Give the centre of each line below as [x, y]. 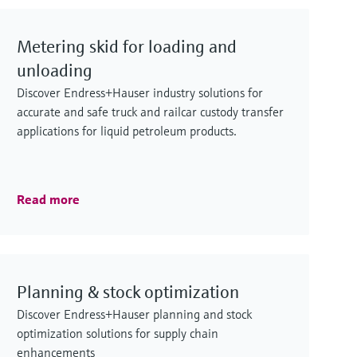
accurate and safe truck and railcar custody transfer [150, 112]
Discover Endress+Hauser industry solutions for [140, 93]
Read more [48, 200]
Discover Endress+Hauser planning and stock [134, 314]
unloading [55, 71]
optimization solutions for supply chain [118, 333]
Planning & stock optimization [128, 292]
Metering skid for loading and [127, 47]
